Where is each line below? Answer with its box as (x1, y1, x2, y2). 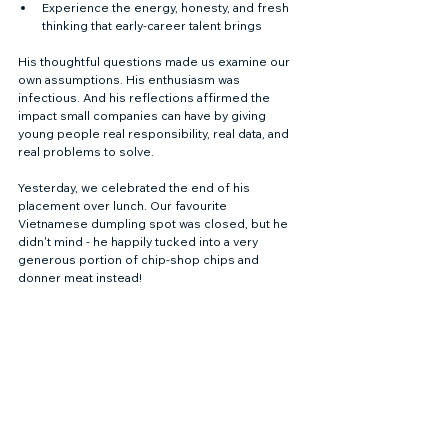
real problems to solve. (18, 144, 154, 159)
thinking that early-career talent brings (42, 18, 262, 33)
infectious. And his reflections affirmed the (18, 90, 273, 105)
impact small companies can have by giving (18, 108, 269, 123)
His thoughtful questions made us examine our (18, 54, 293, 69)
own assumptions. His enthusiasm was (18, 72, 243, 87)
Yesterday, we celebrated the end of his (18, 180, 253, 195)
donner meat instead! (18, 270, 142, 285)
